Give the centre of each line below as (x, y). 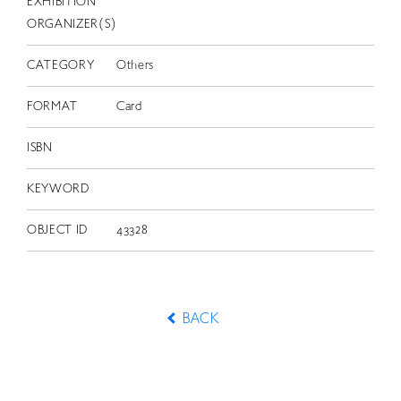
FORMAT (52, 107)
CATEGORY (60, 65)
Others (135, 65)
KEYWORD (58, 189)
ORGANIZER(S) (72, 24)
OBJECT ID (57, 230)
